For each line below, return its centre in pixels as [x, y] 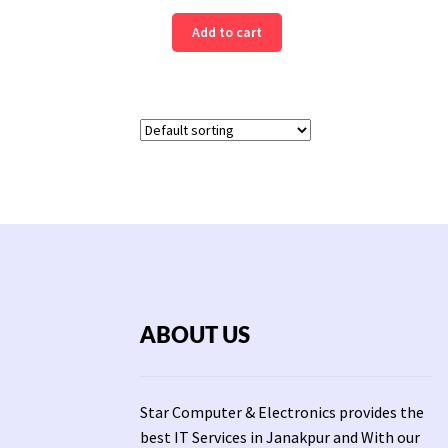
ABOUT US [195, 335]
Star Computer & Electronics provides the [282, 411]
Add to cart [226, 32]
